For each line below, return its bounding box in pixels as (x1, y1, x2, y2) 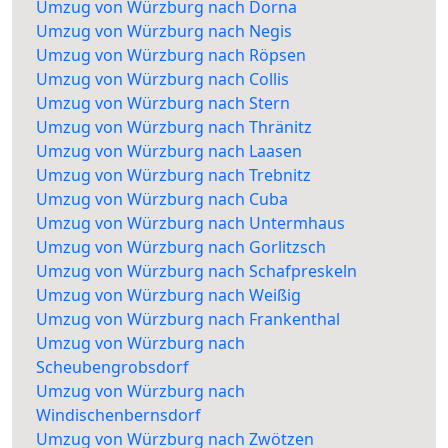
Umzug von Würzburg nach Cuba (36, 188, 288, 211)
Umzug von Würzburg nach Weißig (36, 284, 301, 307)
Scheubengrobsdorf (36, 356, 189, 379)
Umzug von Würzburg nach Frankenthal (36, 308, 340, 331)
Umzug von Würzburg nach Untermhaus (36, 212, 345, 235)
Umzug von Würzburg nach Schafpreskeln (36, 260, 357, 283)
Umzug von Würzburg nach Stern (36, 92, 290, 115)
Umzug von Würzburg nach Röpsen (36, 44, 306, 67)
